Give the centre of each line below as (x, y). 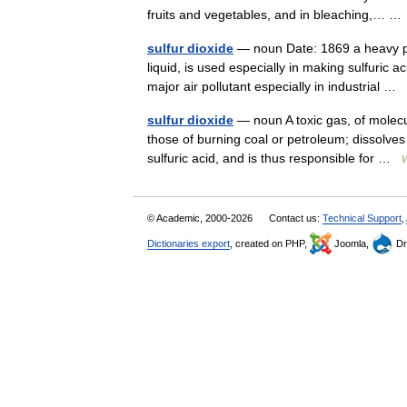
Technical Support (362, 218)
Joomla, (352, 243)
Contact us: (296, 218)
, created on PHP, (270, 243)
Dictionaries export (189, 243)
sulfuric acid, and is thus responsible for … (274, 158)
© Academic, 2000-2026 (201, 218)
